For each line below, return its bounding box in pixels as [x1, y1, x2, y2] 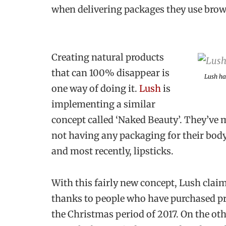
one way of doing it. [51, 83, 139, 95]
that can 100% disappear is [51, 67, 169, 79]
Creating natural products [51, 51, 164, 64]
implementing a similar [51, 98, 155, 110]
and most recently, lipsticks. [51, 145, 174, 157]
